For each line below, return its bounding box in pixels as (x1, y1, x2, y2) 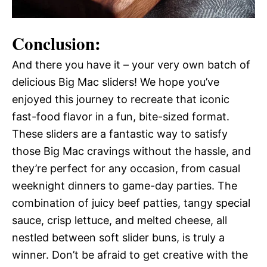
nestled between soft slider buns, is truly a (12, 231, 225, 244)
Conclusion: (12, 30, 101, 56)
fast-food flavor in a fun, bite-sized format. (12, 110, 229, 123)
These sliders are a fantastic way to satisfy (12, 127, 228, 140)
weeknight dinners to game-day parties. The (12, 179, 237, 192)
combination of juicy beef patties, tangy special (12, 196, 250, 209)
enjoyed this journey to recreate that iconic (12, 92, 229, 105)
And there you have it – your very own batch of (12, 58, 250, 71)
